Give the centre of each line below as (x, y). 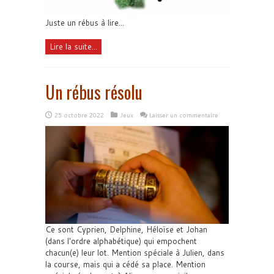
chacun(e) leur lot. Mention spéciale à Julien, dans (135, 253)
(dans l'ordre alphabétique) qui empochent (121, 241)
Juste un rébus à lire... (85, 23)
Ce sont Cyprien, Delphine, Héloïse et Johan (126, 229)
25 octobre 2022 (79, 115)
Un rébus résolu (94, 92)
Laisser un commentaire (184, 115)
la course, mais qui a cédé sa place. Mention (125, 264)
